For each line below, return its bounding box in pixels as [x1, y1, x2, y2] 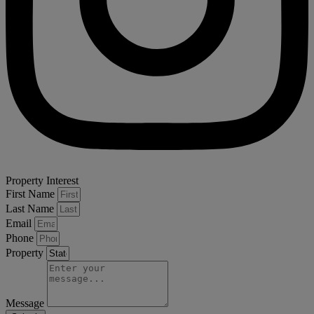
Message [6, 297, 47, 310]
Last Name [6, 203, 57, 215]
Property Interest [6, 175, 78, 187]
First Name [6, 188, 57, 200]
